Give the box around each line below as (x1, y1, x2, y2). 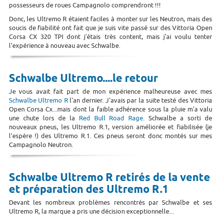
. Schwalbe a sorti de (143, 113, 213, 122)
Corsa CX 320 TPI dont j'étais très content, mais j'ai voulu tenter (8, 32, 213, 41)
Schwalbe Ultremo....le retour (8, 71, 158, 86)
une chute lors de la (8, 113, 79, 122)
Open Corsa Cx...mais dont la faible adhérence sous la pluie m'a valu (8, 105, 213, 113)
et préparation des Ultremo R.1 (8, 182, 169, 197)
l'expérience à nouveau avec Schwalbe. (8, 41, 120, 50)
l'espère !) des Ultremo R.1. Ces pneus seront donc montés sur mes (8, 131, 213, 140)
